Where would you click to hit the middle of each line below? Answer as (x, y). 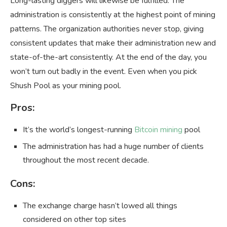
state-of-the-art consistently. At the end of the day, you (108, 57)
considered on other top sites (74, 219)
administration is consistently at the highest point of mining (113, 14)
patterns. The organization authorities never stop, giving (107, 29)
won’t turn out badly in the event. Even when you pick (104, 71)
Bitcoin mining (158, 129)
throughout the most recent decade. (86, 160)
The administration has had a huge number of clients (113, 146)
